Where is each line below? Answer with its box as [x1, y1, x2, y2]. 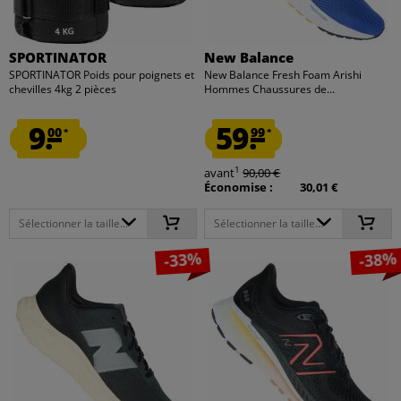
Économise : [204, 178, 274, 195]
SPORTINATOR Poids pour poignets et [9, 66, 195, 82]
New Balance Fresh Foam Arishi [204, 66, 363, 82]
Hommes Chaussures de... [204, 81, 336, 97]
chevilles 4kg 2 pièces [9, 81, 117, 97]
